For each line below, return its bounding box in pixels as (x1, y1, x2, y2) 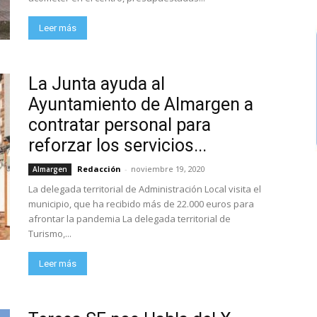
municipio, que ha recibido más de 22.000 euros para (28, 197, 254, 210)
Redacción (77, 163, 121, 174)
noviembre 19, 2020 (131, 163, 205, 174)
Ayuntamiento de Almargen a (28, 94, 253, 115)
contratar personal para (28, 115, 211, 135)
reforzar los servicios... (28, 135, 207, 156)
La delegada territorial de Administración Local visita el (28, 183, 261, 195)
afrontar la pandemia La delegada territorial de (28, 212, 231, 225)
